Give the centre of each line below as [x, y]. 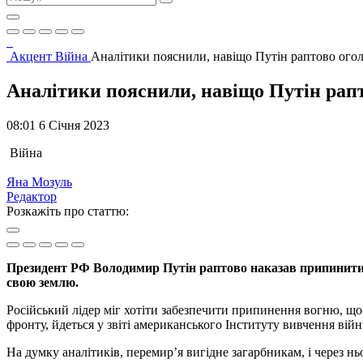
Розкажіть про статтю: [68, 211]
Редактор [32, 196]
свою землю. [43, 282]
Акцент [32, 56]
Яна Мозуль [39, 181]
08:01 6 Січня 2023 [58, 125]
